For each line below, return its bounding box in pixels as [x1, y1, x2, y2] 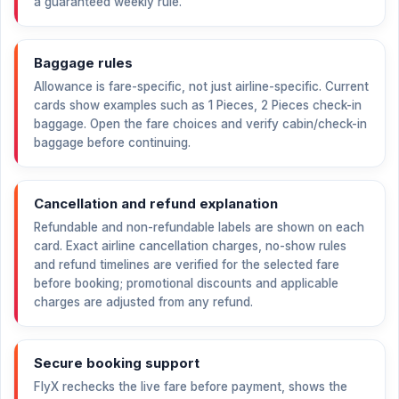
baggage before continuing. [34, 135, 191, 150]
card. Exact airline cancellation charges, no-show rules [34, 239, 346, 253]
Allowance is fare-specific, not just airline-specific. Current [34, 79, 369, 94]
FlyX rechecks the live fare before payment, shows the [34, 379, 347, 394]
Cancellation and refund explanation [34, 195, 278, 212]
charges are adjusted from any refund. [34, 295, 253, 309]
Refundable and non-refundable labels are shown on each [34, 220, 364, 234]
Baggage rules [34, 54, 133, 71]
